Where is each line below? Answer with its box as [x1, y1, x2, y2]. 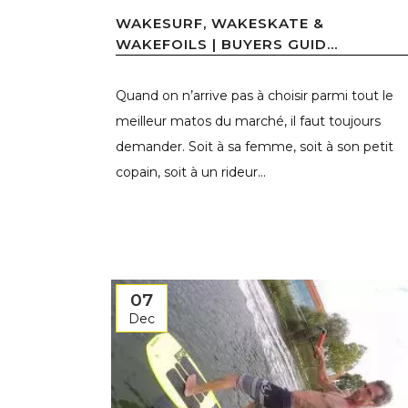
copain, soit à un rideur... [116, 164, 266, 181]
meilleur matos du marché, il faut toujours [116, 113, 381, 130]
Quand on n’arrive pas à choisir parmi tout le [116, 87, 393, 105]
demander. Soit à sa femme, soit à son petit [116, 138, 393, 156]
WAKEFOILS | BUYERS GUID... [116, 36, 338, 54]
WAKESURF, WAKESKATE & [116, 15, 324, 33]
